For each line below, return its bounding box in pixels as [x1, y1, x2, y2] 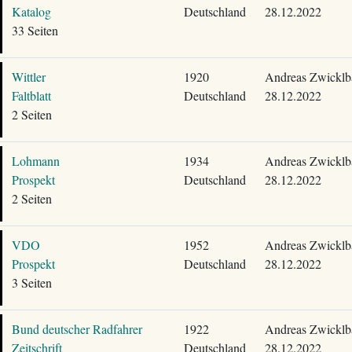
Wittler [11, 68, 46, 85]
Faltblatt [11, 87, 51, 104]
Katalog [11, 3, 51, 20]
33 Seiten [11, 22, 58, 38]
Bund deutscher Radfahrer [11, 321, 142, 337]
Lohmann [11, 152, 60, 169]
